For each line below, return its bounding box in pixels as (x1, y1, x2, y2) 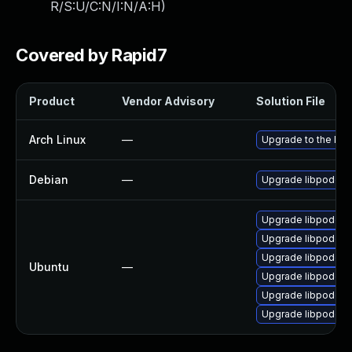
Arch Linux (29, 133, 86, 146)
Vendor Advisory (122, 94, 214, 108)
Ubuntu (29, 260, 69, 273)
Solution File (256, 94, 325, 108)
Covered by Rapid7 (16, 45, 167, 65)
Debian (29, 173, 68, 186)
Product (29, 94, 75, 108)
